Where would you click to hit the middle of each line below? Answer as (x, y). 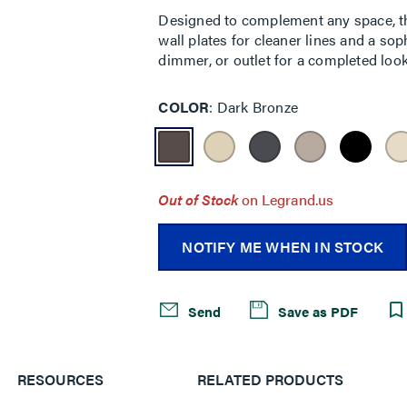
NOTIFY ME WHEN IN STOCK (283, 246)
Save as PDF (317, 311)
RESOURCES (61, 379)
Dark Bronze (255, 107)
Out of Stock (199, 199)
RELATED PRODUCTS (270, 379)
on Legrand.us (288, 199)
